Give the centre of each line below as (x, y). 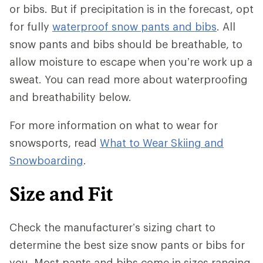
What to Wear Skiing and (162, 142)
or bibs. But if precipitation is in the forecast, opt (131, 9)
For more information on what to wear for (114, 125)
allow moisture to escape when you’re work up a (131, 61)
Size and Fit (61, 193)
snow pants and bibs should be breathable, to (126, 44)
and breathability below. (70, 97)
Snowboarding (46, 160)
